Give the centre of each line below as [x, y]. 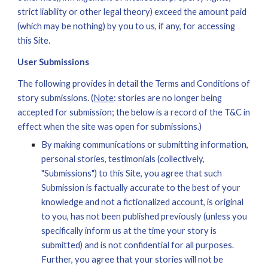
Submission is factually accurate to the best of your [141, 188]
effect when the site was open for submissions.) [110, 127]
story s [31, 98]
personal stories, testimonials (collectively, [123, 159]
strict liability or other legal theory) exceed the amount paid [132, 12]
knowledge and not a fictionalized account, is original [143, 202]
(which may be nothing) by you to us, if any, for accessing [127, 26]
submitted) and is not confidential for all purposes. [138, 245]
